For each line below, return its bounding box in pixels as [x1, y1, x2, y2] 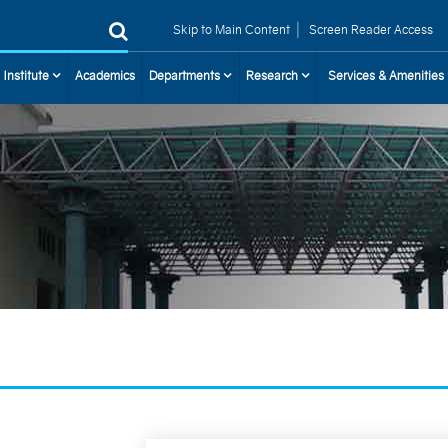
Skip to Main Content [173, 22, 291, 37]
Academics [74, 68, 135, 83]
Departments [149, 68, 224, 83]
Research [246, 68, 302, 83]
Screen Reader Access [306, 22, 434, 37]
